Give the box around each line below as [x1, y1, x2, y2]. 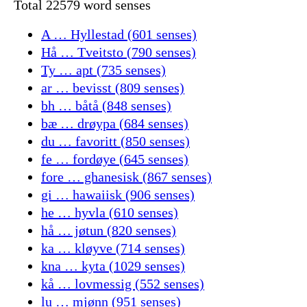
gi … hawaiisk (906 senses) [41, 187, 195, 203]
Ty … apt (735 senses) [41, 62, 166, 78]
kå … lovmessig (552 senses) [41, 276, 204, 292]
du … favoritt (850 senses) [41, 134, 190, 149]
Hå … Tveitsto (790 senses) [41, 45, 196, 60]
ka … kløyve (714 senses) [41, 241, 185, 256]
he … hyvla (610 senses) [41, 205, 178, 221]
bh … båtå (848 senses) [41, 98, 171, 114]
